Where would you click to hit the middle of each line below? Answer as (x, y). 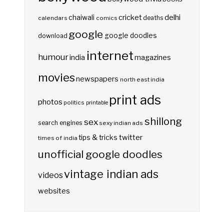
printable (97, 102)
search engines (60, 122)
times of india (58, 138)
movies (57, 77)
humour (53, 57)
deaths (153, 17)
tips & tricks (98, 137)
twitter (130, 137)
